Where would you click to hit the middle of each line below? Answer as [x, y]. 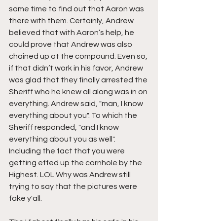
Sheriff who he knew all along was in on [79, 92]
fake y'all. [25, 198]
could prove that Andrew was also [71, 44]
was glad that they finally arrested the [79, 80]
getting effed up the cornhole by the [76, 163]
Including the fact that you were [68, 151]
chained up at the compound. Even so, [79, 56]
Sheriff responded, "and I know [65, 127]
